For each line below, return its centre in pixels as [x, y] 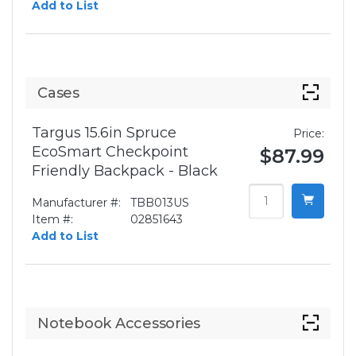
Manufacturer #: [76, 203]
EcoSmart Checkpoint [110, 152]
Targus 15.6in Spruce [104, 133]
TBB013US [160, 203]
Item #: [52, 220]
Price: [309, 134]
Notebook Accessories [119, 324]
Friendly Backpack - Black [125, 171]
